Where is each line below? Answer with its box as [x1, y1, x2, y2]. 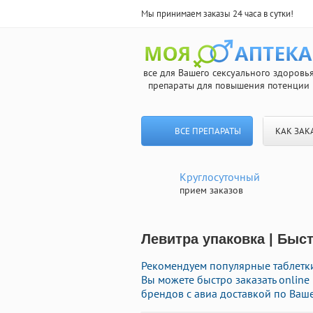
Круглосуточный [180, 170, 260, 184]
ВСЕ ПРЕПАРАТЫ [174, 125, 241, 137]
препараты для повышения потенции [147, 79, 310, 92]
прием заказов [180, 184, 243, 196]
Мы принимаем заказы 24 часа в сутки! [141, 8, 293, 20]
